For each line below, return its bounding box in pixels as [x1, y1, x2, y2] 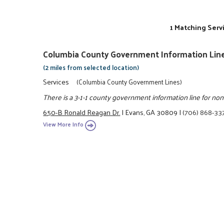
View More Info [43, 119, 84, 130]
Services [43, 75, 69, 88]
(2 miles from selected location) [43, 61, 139, 73]
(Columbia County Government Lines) [76, 76, 182, 88]
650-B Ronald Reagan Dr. [43, 105, 120, 118]
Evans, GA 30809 [125, 105, 178, 118]
